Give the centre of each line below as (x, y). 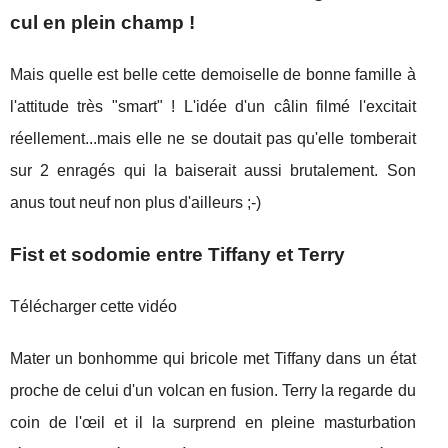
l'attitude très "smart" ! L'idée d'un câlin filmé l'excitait (213, 106)
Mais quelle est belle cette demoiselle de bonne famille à (213, 74)
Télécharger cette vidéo (93, 306)
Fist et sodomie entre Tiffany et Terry (177, 254)
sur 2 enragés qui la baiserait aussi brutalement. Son (213, 170)
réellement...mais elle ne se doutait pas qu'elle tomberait (213, 138)
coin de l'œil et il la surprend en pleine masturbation (213, 422)
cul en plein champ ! (102, 22)
